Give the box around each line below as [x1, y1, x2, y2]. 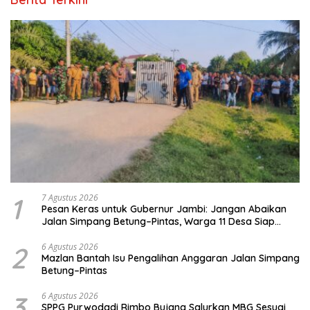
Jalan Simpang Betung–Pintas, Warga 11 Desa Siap [42, 215, 275, 228]
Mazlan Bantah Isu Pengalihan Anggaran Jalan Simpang [42, 251, 300, 264]
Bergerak [42, 227, 85, 240]
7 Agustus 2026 [42, 191, 98, 203]
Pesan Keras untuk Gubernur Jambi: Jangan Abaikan [42, 202, 286, 215]
